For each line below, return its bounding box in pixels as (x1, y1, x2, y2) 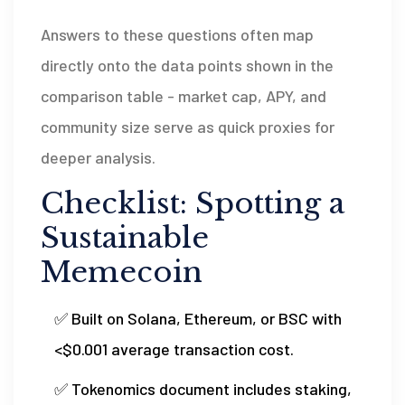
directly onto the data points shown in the (41, 54, 334, 75)
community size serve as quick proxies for (41, 116, 334, 137)
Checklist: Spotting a (41, 184, 344, 221)
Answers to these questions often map (41, 24, 314, 44)
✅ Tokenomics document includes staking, (54, 378, 352, 399)
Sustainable (41, 219, 209, 256)
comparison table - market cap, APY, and (41, 85, 326, 106)
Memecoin (41, 253, 202, 290)
